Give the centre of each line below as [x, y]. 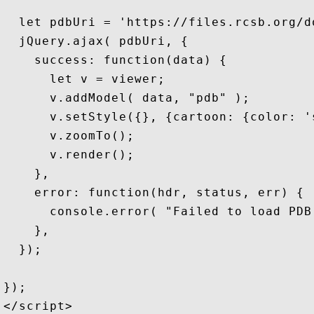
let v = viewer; [84, 79]
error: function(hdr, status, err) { [154, 192]
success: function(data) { [115, 60]
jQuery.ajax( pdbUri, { [100, 41]
